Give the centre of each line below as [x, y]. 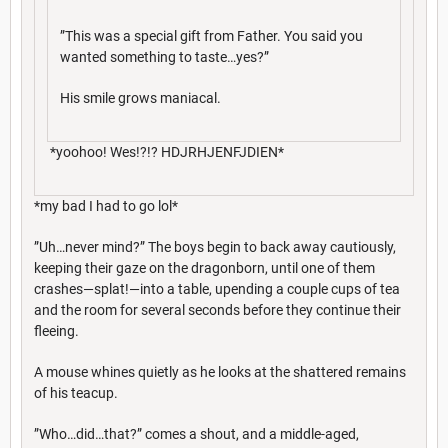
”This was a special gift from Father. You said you [211, 35]
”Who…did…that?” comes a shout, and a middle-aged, [196, 433]
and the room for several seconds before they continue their [217, 309]
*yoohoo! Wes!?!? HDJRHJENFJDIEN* [165, 151]
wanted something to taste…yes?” [164, 56]
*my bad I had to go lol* [106, 205]
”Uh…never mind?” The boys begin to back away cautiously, [215, 246]
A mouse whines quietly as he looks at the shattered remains [220, 371]
